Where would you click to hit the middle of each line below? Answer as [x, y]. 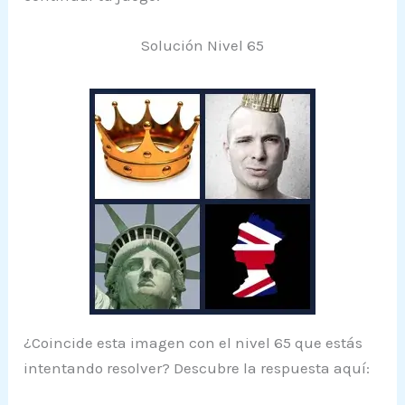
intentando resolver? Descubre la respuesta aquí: [197, 367]
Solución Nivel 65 [202, 45]
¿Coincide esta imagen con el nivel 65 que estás [193, 342]
